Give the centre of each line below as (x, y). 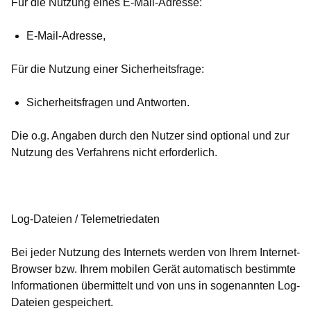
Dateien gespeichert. (62, 303)
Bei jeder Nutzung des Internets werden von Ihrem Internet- (155, 253)
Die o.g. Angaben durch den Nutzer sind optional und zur (150, 136)
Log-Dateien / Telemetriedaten (85, 219)
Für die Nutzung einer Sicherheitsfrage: (108, 69)
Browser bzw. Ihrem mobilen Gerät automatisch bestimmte (153, 269)
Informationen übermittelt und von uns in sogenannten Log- (155, 286)
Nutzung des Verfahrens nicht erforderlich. (114, 153)
